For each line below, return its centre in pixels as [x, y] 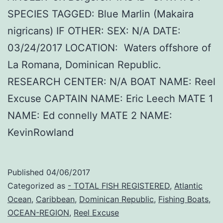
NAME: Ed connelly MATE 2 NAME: [90, 115]
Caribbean [55, 199]
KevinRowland [41, 132]
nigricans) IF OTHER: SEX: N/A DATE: [94, 31]
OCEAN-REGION [38, 212]
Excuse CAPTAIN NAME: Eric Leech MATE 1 [110, 98]
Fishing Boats [183, 199]
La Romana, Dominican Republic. [84, 64]
